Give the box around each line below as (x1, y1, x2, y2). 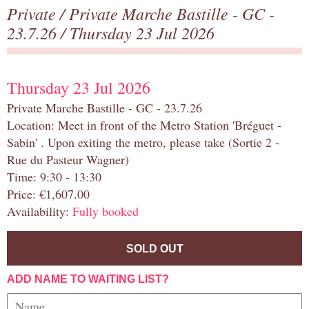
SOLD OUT (126, 243, 183, 255)
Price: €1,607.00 (7, 186, 90, 203)
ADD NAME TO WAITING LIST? (7, 273, 169, 286)
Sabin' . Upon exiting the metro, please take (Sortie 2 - (7, 134, 279, 151)
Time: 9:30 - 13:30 (7, 168, 101, 186)
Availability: (7, 203, 72, 220)
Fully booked (72, 203, 139, 220)
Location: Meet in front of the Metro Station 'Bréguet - (7, 117, 281, 134)
